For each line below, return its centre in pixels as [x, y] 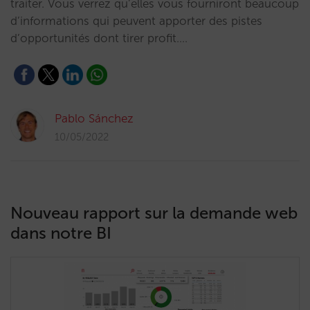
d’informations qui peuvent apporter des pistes [136, 21]
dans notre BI [61, 233]
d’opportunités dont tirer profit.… [99, 38]
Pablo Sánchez [94, 118]
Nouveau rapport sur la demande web [154, 213]
